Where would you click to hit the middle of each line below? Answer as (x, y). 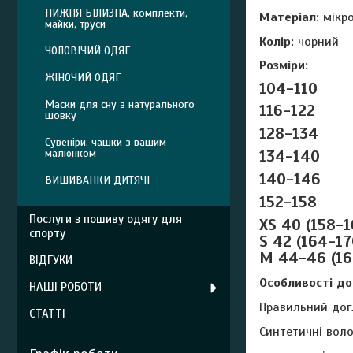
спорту (47, 233)
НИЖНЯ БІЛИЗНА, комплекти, (116, 13)
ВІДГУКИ (51, 260)
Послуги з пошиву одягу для (106, 219)
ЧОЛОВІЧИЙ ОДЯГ (87, 51)
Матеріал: (289, 17)
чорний (316, 41)
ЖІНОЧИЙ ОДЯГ (83, 78)
